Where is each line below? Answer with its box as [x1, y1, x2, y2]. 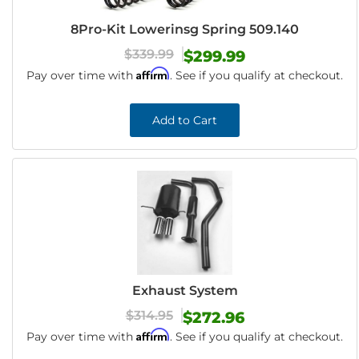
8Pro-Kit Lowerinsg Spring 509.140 [71, 22, 300, 37]
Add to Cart [152, 113, 218, 127]
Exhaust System [131, 283, 238, 298]
